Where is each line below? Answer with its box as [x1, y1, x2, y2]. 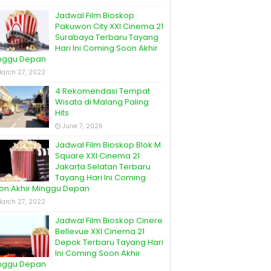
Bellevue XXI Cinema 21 [55, 226, 145, 238]
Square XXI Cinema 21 [55, 150, 140, 162]
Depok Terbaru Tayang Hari [55, 237, 163, 249]
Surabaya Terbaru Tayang [55, 31, 158, 44]
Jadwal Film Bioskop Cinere [55, 215, 163, 227]
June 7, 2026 [62, 122, 103, 131]
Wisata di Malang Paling [55, 96, 149, 108]
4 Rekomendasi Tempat [55, 85, 150, 97]
